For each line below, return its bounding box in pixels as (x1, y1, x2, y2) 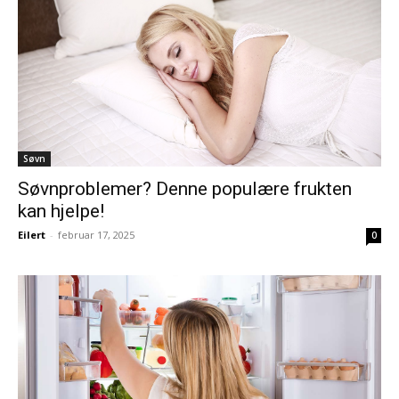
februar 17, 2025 (58, 228, 134, 241)
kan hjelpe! (18, 200, 104, 222)
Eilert (18, 228, 45, 241)
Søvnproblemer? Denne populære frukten (18, 178, 352, 199)
